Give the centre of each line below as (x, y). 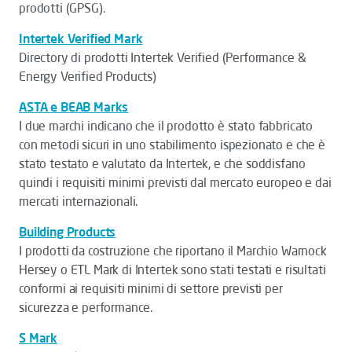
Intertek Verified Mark (81, 38)
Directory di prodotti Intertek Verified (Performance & (163, 57)
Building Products (68, 232)
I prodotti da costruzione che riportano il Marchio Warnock (173, 251)
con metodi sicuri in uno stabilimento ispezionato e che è (172, 145)
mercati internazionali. (79, 201)
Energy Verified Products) (88, 76)
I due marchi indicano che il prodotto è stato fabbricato (166, 126)
